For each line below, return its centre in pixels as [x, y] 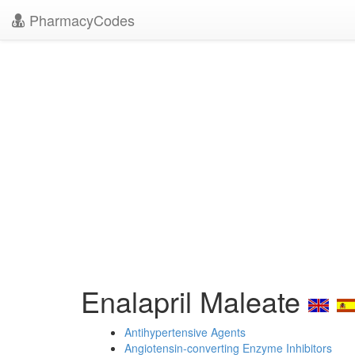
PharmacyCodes [80, 20]
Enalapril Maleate [195, 301]
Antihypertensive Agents [185, 332]
